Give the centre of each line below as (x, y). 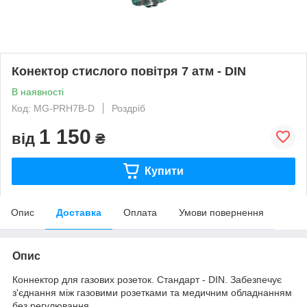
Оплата (140, 212)
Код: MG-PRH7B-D (53, 108)
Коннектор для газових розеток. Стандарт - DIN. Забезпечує (147, 279)
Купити (164, 171)
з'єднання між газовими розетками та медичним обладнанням (152, 292)
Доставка (79, 212)
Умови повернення (221, 212)
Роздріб (128, 108)
